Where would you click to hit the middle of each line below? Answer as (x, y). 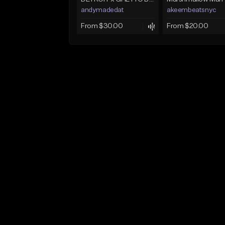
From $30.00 (102, 26)
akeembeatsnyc (191, 10)
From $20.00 (187, 26)
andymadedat (102, 10)
